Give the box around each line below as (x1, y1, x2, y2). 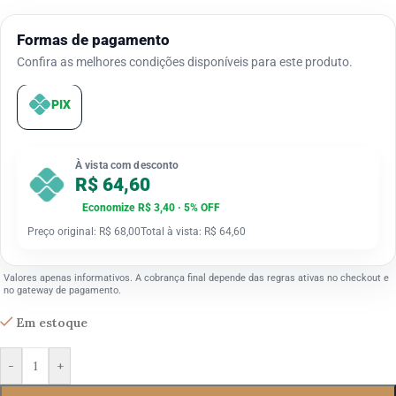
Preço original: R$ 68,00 (27, 225, 141, 239)
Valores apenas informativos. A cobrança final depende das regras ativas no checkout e (4, 272, 389, 285)
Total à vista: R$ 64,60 (141, 225, 246, 239)
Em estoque (16, 315, 88, 331)
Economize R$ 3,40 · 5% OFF (82, 202, 220, 215)
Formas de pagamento (17, 31, 170, 49)
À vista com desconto (75, 159, 179, 172)
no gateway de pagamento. (4, 285, 121, 297)
